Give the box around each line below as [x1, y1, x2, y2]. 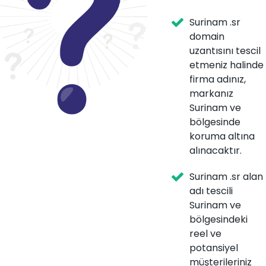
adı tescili [189, 184, 233, 198]
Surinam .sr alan [189, 170, 263, 184]
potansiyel [189, 241, 238, 255]
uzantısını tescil [189, 44, 261, 58]
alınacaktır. [189, 144, 242, 158]
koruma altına [189, 129, 255, 144]
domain [189, 30, 224, 44]
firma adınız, [189, 72, 246, 87]
